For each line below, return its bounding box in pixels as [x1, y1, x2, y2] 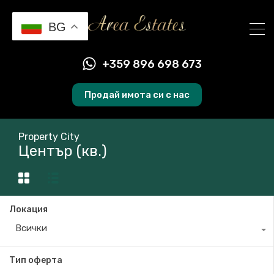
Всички [15, 223, 47, 234]
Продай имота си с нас [84, 89, 190, 100]
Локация [9, 204, 48, 215]
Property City [18, 130, 80, 143]
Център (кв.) [18, 142, 107, 160]
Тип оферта [9, 255, 62, 266]
